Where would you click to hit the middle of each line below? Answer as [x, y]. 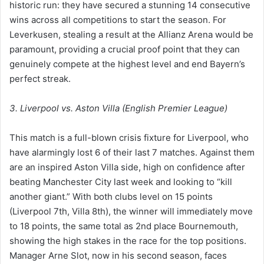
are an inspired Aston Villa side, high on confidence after [127, 167]
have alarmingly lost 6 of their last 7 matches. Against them [132, 152]
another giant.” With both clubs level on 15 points [111, 196]
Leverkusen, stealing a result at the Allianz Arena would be [131, 34]
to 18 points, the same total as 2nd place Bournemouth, [124, 226]
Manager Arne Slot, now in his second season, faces [118, 255]
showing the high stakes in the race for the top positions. [128, 240]
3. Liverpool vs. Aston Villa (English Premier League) [118, 108]
